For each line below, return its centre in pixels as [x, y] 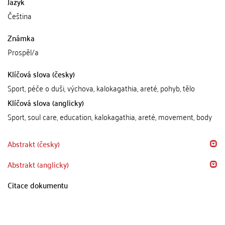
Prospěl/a [23, 52]
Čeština [20, 16]
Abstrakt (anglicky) [38, 164]
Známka [21, 38]
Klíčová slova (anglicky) [46, 102]
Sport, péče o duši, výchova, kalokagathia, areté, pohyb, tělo [101, 88]
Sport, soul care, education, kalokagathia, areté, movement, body [110, 117]
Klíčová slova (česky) [41, 74]
